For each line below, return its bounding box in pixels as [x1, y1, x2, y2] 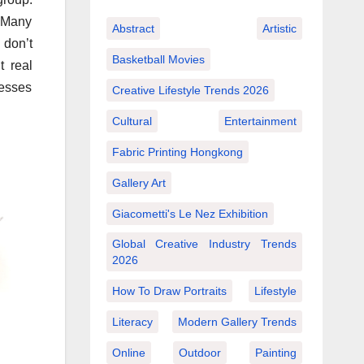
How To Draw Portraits [111, 284, 227, 297]
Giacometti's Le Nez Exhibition [111, 206, 268, 220]
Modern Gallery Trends [178, 314, 297, 328]
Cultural [111, 114, 152, 128]
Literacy [111, 314, 153, 328]
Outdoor [179, 345, 222, 359]
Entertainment [224, 114, 297, 128]
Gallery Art [111, 175, 166, 189]
